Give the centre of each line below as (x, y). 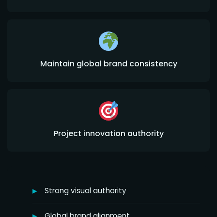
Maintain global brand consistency (108, 64)
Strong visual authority (85, 191)
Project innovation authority (108, 133)
